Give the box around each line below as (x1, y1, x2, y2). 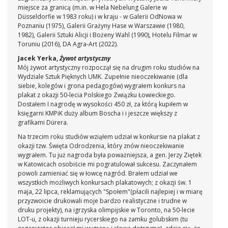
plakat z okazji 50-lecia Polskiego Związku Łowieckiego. (18, 91, 176, 100)
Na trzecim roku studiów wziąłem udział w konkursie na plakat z (18, 132, 200, 141)
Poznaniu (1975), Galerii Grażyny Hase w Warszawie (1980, (18, 21, 185, 31)
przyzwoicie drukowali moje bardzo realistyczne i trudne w (18, 196, 187, 206)
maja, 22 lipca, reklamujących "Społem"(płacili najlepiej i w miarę (18, 187, 203, 196)
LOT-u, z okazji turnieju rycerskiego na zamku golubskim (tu (18, 215, 188, 224)
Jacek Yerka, (18, 54, 60, 63)
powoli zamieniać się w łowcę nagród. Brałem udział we (18, 169, 178, 178)
